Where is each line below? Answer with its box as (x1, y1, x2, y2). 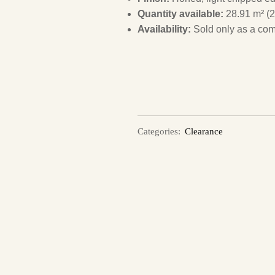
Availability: (137, 24, 191, 34)
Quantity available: (137, 9, 223, 19)
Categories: (137, 126, 180, 137)
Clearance (185, 126, 223, 137)
